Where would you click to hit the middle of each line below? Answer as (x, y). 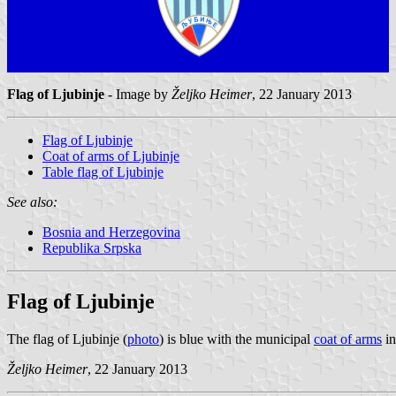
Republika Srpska (92, 247)
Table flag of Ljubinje (103, 171)
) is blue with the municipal (236, 339)
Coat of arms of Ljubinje (111, 156)
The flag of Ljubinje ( (67, 339)
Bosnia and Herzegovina (111, 232)
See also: (32, 202)
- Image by (138, 94)
